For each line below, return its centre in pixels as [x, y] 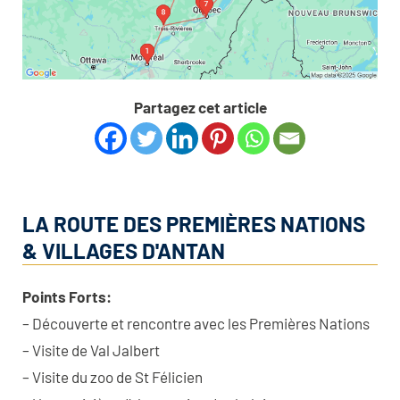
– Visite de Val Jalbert [91, 350]
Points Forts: [67, 296]
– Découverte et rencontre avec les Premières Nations [196, 323]
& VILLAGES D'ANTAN [124, 250]
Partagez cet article [200, 107]
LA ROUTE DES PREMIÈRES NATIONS [194, 223]
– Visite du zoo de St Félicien [112, 376]
